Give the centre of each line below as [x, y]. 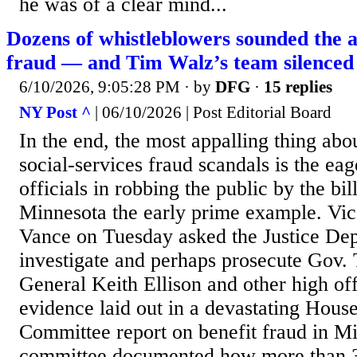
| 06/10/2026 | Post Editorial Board [211, 112]
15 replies [298, 87]
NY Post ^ [55, 112]
